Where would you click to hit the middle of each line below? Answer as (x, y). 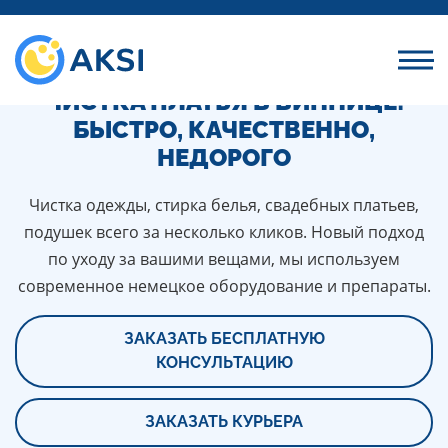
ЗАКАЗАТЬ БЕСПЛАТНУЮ (224, 338)
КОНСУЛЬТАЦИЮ (224, 362)
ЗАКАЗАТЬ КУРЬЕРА (224, 421)
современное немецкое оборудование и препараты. (224, 286)
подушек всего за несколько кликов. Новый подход (224, 232)
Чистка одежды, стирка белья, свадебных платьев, (224, 205)
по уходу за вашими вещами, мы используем (224, 259)
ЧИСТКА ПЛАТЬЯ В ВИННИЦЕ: (224, 101)
